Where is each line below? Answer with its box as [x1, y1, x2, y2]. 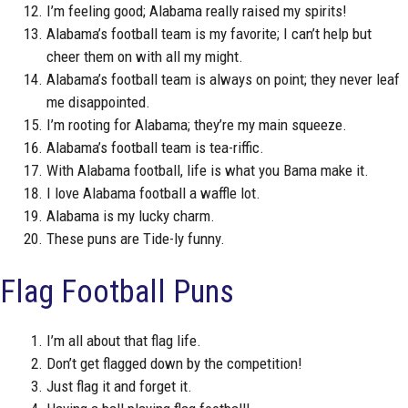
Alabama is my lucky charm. [46, 206, 215, 225]
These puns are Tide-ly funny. [46, 229, 225, 248]
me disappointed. [46, 92, 150, 111]
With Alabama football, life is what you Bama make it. [46, 160, 369, 179]
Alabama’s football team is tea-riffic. [46, 138, 264, 157]
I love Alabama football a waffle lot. [46, 183, 260, 202]
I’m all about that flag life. [46, 331, 201, 351]
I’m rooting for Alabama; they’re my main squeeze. [46, 115, 347, 134]
